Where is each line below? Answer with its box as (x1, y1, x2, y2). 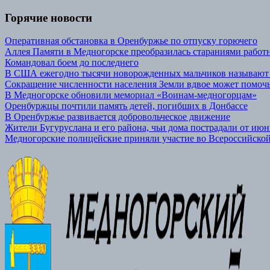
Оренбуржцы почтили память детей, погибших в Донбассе (5, 101, 248, 111)
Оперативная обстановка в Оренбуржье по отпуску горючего (5, 36, 257, 46)
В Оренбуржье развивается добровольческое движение (5, 111, 230, 122)
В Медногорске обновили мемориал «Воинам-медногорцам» (5, 90, 257, 101)
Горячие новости (5, 11, 92, 24)
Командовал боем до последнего (5, 57, 139, 68)
